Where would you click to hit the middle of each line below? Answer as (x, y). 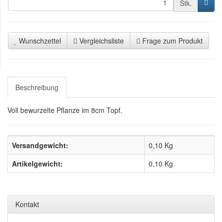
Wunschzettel (40, 41)
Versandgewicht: (40, 145)
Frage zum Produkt (172, 41)
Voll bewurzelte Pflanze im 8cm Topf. (65, 110)
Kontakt (27, 204)
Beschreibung (37, 87)
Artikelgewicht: (37, 164)
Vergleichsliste (102, 41)
